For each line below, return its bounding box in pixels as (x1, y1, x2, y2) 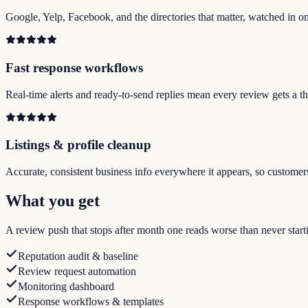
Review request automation (18, 265, 136, 277)
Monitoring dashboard (18, 280, 114, 292)
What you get (5, 191, 100, 210)
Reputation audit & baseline (18, 250, 138, 262)
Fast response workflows (5, 60, 143, 75)
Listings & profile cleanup (5, 137, 151, 153)
